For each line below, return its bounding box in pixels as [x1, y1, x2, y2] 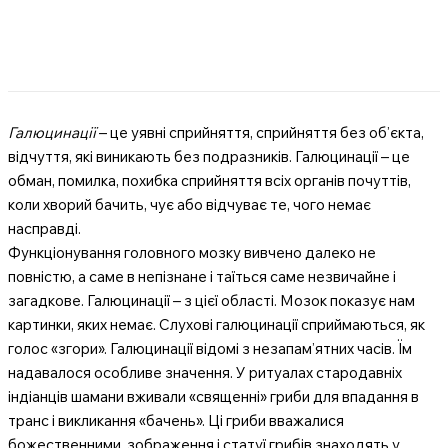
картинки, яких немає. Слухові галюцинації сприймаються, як [8, 315, 425, 334]
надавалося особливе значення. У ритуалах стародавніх [8, 363, 402, 382]
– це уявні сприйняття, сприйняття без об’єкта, [96, 123, 424, 142]
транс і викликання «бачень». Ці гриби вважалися [8, 411, 344, 430]
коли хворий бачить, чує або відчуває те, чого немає [8, 195, 371, 214]
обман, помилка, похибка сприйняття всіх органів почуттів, [8, 171, 411, 190]
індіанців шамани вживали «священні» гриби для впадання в [8, 387, 419, 406]
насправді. [8, 219, 81, 238]
